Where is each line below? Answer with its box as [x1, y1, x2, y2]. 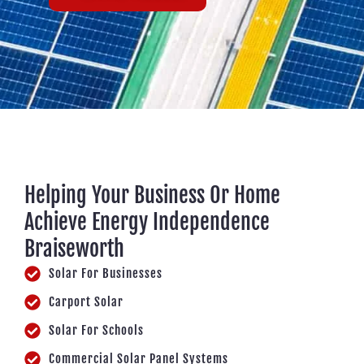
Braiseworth [24, 236, 124, 262]
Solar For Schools [49, 323, 144, 339]
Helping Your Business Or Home [24, 182, 280, 209]
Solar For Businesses [49, 266, 162, 282]
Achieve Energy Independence [24, 209, 270, 236]
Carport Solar [49, 294, 123, 310]
